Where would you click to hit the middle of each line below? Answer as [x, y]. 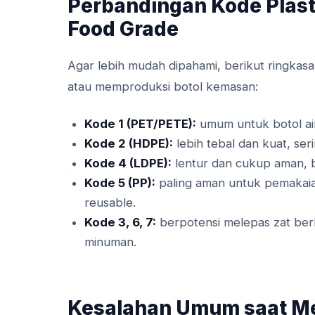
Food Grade [123, 28]
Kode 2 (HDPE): [129, 143]
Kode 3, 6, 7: [120, 222]
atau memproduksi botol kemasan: [163, 86]
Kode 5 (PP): [120, 182]
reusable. [110, 202]
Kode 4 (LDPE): [128, 163]
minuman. [110, 242]
